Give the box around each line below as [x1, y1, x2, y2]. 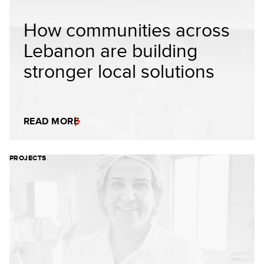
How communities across [24, 15, 230, 43]
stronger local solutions [24, 57, 214, 84]
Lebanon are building [24, 36, 197, 64]
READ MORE [24, 114, 80, 128]
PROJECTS [9, 152, 47, 163]
